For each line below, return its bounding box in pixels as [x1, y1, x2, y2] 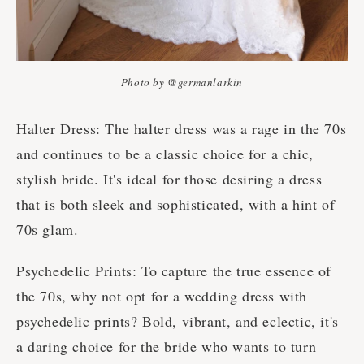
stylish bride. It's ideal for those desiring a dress [16, 168, 323, 188]
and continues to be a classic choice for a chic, [16, 143, 314, 163]
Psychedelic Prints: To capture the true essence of [16, 260, 332, 280]
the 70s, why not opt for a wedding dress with [16, 285, 308, 305]
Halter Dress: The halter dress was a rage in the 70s [16, 118, 347, 138]
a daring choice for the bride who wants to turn [16, 336, 317, 356]
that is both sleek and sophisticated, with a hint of [16, 193, 336, 214]
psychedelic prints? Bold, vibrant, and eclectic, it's [16, 310, 339, 331]
